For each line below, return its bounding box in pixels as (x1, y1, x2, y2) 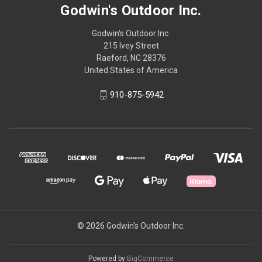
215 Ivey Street (103, 40, 159, 50)
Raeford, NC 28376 (96, 53, 166, 63)
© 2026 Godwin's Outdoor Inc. (77, 220, 185, 230)
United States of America (84, 65, 178, 75)
